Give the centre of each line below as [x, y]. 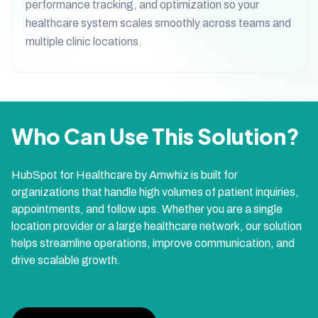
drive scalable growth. [66, 260]
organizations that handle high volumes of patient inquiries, [155, 192]
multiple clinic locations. [84, 41]
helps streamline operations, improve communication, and [153, 243]
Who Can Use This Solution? [155, 136]
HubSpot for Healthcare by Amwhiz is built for [125, 175]
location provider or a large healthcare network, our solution [157, 226]
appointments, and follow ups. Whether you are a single [147, 209]
